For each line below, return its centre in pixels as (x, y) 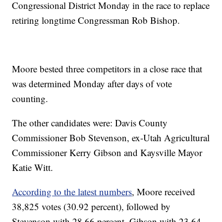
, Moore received (164, 192)
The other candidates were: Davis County (90, 123)
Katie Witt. (33, 167)
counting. (30, 99)
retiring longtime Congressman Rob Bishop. (96, 20)
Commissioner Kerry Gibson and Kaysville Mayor (107, 153)
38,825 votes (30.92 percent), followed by (91, 207)
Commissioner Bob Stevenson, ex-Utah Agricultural (111, 138)
